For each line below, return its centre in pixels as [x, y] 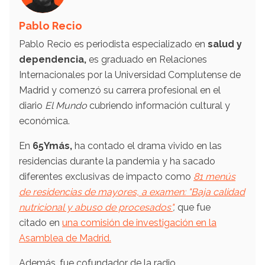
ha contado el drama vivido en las [147, 146]
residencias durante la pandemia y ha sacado [117, 161]
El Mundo [67, 106]
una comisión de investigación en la [139, 223]
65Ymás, [52, 146]
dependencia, [53, 60]
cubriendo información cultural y [160, 106]
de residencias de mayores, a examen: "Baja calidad [132, 192]
